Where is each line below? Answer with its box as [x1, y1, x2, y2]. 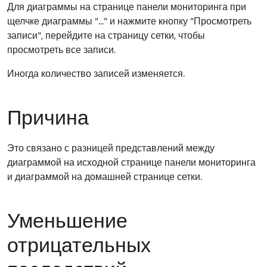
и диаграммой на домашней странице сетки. [7, 170, 202, 182]
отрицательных [7, 231, 151, 257]
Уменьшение [7, 206, 128, 232]
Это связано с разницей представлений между [7, 141, 215, 154]
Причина [7, 103, 89, 129]
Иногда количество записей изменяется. [7, 67, 185, 79]
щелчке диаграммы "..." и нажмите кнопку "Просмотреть [7, 14, 252, 27]
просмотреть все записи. [7, 43, 116, 55]
